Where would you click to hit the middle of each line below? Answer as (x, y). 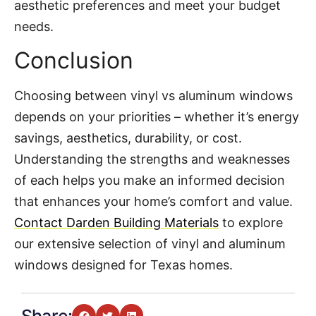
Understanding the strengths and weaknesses (152, 159)
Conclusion (74, 60)
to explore (251, 222)
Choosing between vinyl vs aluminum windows (153, 95)
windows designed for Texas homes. (125, 265)
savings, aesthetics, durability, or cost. (128, 138)
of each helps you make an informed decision (150, 180)
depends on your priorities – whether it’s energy (157, 116)
